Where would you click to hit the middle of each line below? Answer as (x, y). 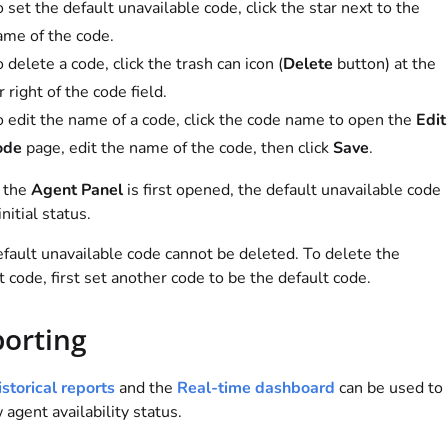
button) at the (384, 64)
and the (145, 388)
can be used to (388, 388)
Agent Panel (76, 190)
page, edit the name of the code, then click (177, 148)
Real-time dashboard (255, 388)
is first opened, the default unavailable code (281, 190)
